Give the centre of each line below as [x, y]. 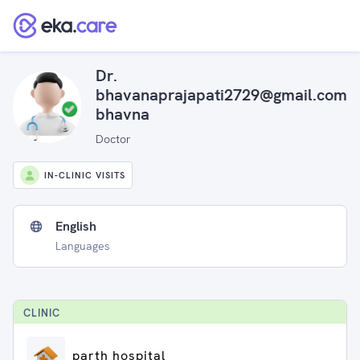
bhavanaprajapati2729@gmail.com [221, 95]
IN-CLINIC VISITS [85, 175]
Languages [83, 246]
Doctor [113, 139]
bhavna [123, 114]
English [76, 226]
